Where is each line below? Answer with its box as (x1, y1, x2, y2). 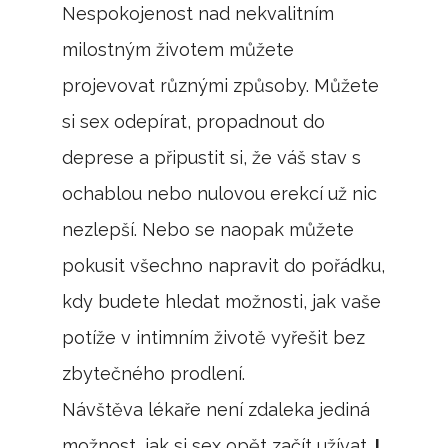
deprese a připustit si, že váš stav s (62, 147, 362, 168)
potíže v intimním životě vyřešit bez (62, 327, 366, 348)
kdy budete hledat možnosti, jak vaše (62, 291, 382, 312)
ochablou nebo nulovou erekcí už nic (62, 183, 378, 204)
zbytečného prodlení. (62, 363, 246, 384)
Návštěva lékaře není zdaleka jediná (62, 399, 371, 420)
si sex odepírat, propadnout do (62, 111, 326, 132)
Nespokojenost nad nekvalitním (62, 3, 335, 24)
